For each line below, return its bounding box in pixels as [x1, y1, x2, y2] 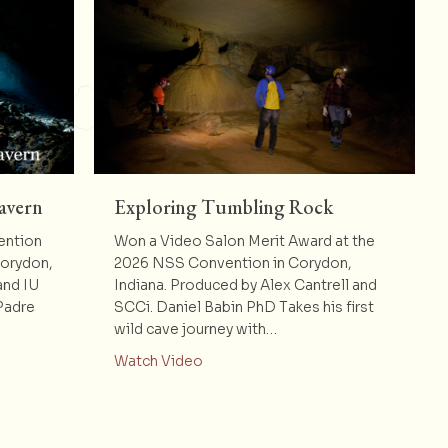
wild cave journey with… [113, 320, 277, 339]
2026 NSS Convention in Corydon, [113, 254, 352, 273]
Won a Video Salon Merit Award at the [113, 232, 375, 251]
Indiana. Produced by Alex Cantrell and [113, 276, 377, 295]
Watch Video [113, 352, 203, 371]
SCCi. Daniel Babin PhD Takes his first [113, 298, 374, 317]
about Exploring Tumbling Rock [201, 351, 416, 370]
